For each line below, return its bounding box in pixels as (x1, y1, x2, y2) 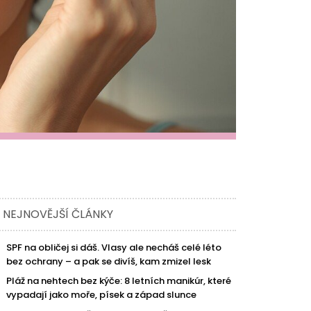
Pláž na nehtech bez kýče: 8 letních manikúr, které (6, 274, 232, 287)
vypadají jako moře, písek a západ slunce (6, 287, 197, 301)
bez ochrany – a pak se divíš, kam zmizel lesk (6, 254, 212, 268)
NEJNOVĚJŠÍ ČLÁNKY (3, 205, 114, 222)
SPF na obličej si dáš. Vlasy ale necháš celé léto (6, 240, 222, 254)
